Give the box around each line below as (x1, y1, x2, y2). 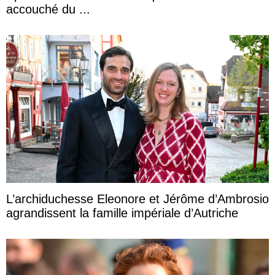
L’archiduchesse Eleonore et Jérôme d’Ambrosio (6, 192, 269, 206)
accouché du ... (79, 2, 90, 17)
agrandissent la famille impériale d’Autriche (6, 206, 238, 220)
